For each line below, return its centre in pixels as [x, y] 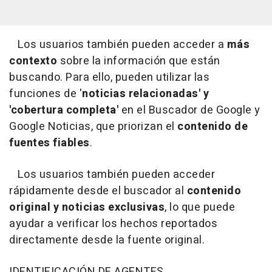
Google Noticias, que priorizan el [93, 127]
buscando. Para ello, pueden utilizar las [109, 78]
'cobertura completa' [64, 110]
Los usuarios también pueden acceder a [118, 45]
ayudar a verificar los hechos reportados [113, 224]
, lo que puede [200, 208]
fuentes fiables [49, 143]
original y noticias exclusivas [87, 208]
